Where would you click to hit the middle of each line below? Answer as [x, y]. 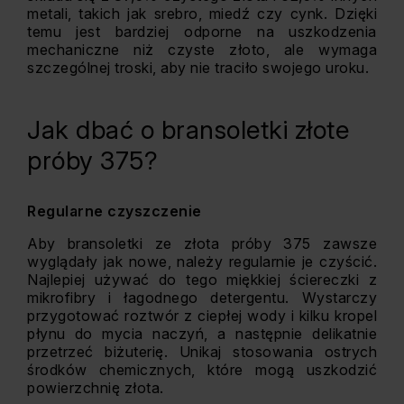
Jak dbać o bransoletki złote [188, 130]
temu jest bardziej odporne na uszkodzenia [202, 32]
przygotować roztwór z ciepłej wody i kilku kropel [202, 316]
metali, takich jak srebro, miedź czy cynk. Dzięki [202, 14]
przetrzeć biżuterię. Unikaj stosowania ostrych [202, 352]
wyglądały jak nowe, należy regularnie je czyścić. [202, 262]
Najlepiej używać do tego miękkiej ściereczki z [202, 280]
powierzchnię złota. [96, 388]
